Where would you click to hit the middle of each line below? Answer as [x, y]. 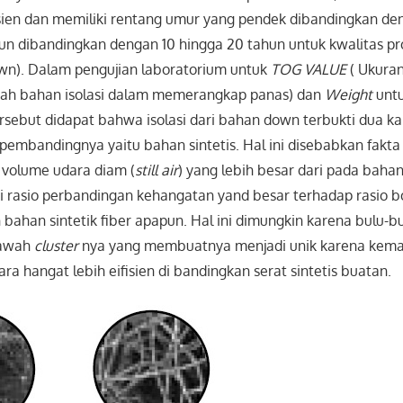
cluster [57, 246]
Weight [349, 95]
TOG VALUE [309, 70]
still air [157, 170]
